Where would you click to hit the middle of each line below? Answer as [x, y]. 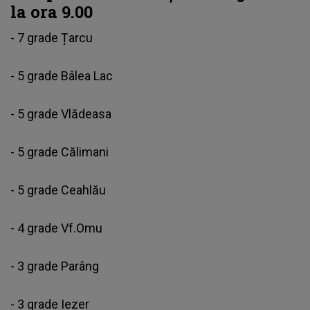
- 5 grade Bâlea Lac [63, 75]
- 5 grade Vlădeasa [62, 113]
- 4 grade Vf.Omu [58, 228]
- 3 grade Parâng [56, 266]
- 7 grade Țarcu [53, 37]
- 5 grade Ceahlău [60, 190]
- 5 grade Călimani [61, 152]
